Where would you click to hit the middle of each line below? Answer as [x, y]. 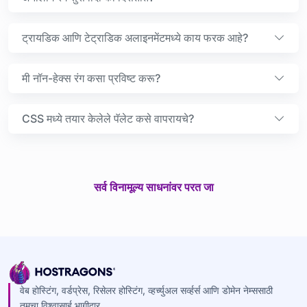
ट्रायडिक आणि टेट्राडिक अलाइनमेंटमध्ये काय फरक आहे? [135, 37]
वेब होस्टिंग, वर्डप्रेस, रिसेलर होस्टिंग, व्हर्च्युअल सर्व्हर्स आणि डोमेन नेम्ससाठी [146, 290]
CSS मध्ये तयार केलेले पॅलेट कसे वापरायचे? [108, 118]
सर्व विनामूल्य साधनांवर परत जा [153, 187]
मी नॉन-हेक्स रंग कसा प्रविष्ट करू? [91, 78]
